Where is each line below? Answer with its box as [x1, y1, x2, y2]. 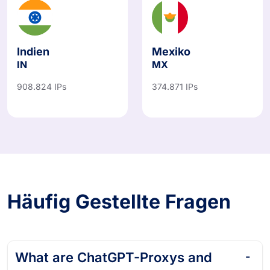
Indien [17, 40, 49, 53]
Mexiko [152, 40, 190, 53]
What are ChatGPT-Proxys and [15, 244, 212, 260]
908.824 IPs [17, 76, 66, 87]
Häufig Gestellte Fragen [7, 184, 231, 209]
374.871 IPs [152, 76, 198, 87]
